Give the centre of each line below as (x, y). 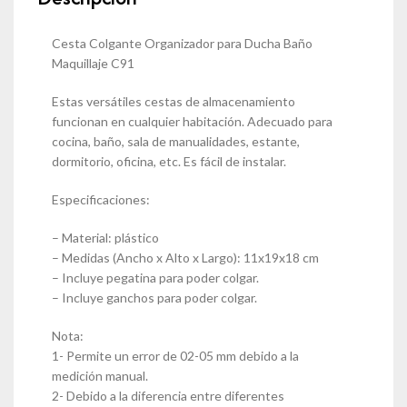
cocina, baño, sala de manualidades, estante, (176, 141)
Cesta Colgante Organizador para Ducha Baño (182, 43)
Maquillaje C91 (93, 63)
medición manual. (100, 375)
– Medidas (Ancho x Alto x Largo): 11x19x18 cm (185, 257)
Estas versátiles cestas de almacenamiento (174, 101)
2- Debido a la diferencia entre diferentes (168, 395)
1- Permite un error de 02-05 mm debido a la (175, 355)
